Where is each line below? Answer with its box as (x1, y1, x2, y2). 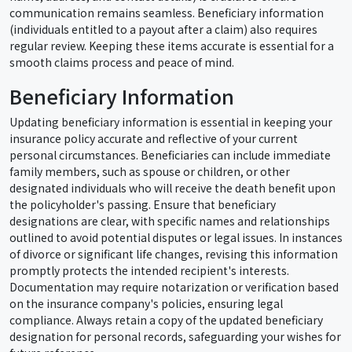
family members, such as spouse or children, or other (9, 163, 290, 180)
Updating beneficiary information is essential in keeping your (9, 114, 332, 130)
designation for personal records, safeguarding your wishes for (9, 328, 341, 345)
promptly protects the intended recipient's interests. (9, 262, 289, 279)
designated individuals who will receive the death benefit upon (9, 180, 335, 196)
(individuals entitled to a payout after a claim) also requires (9, 21, 317, 38)
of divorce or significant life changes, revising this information (9, 246, 338, 262)
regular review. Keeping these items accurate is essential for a (9, 38, 334, 54)
